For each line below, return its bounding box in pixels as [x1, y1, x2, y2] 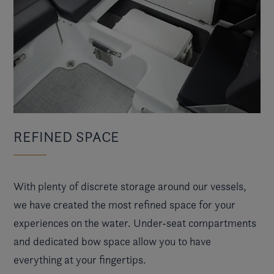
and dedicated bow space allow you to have [13, 235, 211, 248]
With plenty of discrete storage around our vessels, [13, 180, 246, 193]
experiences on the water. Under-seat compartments [13, 217, 256, 230]
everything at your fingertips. [13, 253, 146, 267]
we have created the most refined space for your [13, 198, 235, 212]
